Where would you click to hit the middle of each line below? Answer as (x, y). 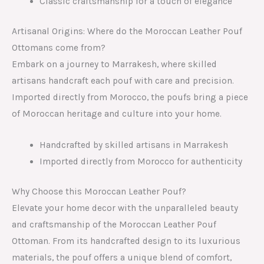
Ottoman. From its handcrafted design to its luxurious (126, 241)
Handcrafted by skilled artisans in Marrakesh (133, 145)
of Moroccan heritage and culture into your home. (117, 113)
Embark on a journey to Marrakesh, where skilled (114, 64)
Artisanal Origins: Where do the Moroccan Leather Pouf (127, 31)
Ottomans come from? (59, 47)
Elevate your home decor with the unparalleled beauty (125, 208)
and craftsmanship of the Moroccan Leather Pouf (114, 224)
